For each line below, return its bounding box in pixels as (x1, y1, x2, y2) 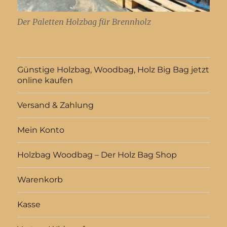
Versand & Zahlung (17, 100, 94, 110)
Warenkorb (17, 175, 63, 185)
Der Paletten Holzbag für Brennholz (17, 17, 152, 27)
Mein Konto (17, 125, 65, 135)
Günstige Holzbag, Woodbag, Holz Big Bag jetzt (17, 65, 210, 75)
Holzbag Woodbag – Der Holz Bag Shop (17, 150, 177, 160)
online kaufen (17, 75, 73, 86)
